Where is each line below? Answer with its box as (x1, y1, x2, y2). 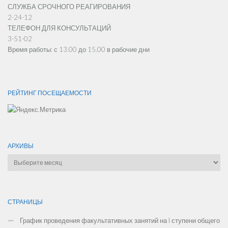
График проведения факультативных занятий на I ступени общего (17, 216, 220, 225)
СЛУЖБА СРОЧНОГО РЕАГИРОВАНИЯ (8, 3, 130, 11)
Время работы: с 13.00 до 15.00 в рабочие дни (8, 45, 150, 54)
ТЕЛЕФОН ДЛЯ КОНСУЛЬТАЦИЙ (8, 24, 111, 33)
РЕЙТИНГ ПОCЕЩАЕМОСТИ (8, 89, 92, 97)
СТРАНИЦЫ (8, 197, 43, 206)
